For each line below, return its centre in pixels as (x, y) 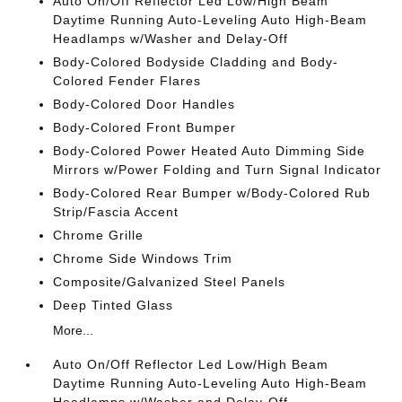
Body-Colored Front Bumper (145, 127)
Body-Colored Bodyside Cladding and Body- (196, 62)
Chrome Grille (99, 235)
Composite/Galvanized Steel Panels (170, 282)
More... (74, 330)
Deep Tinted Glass (114, 305)
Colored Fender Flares (127, 81)
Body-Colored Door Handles (144, 104)
